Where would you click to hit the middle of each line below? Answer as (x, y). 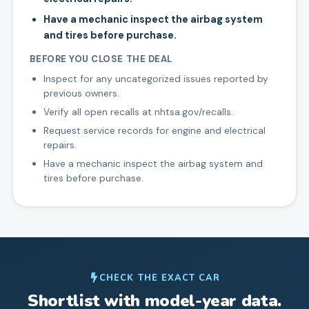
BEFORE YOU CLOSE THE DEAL (101, 59)
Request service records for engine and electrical (154, 131)
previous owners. (81, 93)
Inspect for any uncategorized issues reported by (156, 79)
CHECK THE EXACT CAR (160, 278)
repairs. (60, 145)
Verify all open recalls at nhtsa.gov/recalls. (138, 112)
